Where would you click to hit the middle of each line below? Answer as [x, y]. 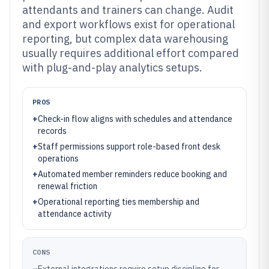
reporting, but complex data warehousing [125, 39]
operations [58, 159]
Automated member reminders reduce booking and [132, 174]
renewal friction [68, 186]
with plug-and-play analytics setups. [112, 68]
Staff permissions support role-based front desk [129, 147]
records [52, 131]
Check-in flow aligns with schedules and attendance [135, 119]
